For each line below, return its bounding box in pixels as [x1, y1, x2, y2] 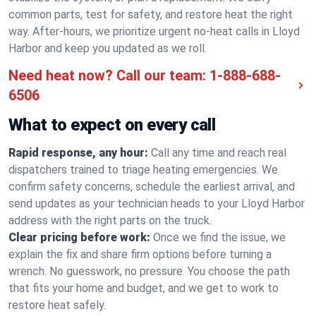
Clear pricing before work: [8, 231, 150, 244]
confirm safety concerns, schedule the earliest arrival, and [8, 180, 295, 193]
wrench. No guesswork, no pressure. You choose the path [8, 265, 290, 278]
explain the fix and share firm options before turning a [8, 248, 272, 261]
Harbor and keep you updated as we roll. [8, 42, 207, 55]
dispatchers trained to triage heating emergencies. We [8, 163, 278, 176]
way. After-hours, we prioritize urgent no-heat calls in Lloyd [8, 25, 300, 38]
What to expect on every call [8, 115, 216, 135]
